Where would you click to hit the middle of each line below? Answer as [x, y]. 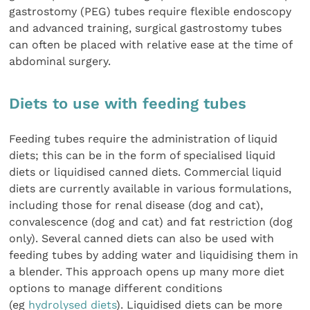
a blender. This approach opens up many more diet [147, 271]
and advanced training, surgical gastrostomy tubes [146, 28]
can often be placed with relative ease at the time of [151, 45]
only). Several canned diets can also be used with [142, 238]
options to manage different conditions [116, 288]
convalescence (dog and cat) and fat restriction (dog [151, 221]
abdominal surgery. [60, 62]
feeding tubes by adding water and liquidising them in [154, 255]
